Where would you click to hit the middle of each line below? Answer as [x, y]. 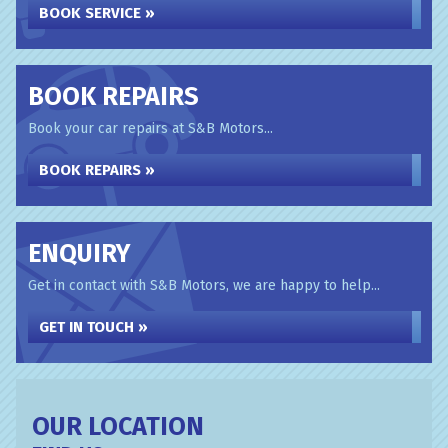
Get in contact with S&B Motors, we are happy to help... [204, 285]
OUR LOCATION [118, 427]
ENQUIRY [79, 254]
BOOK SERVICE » [97, 13]
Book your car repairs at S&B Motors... [150, 128]
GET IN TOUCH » [93, 327]
